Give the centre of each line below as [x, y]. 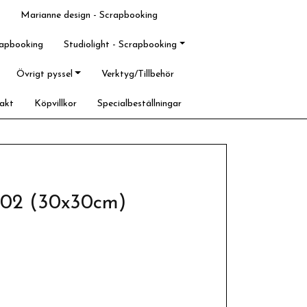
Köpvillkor [56, 104]
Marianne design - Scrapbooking [89, 15]
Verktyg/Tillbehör [137, 74]
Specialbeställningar [140, 104]
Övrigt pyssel [44, 74]
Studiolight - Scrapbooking [121, 45]
